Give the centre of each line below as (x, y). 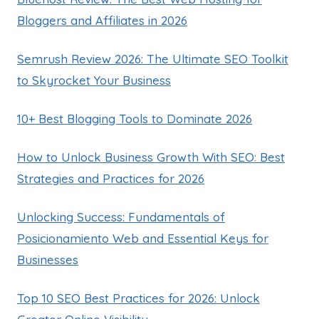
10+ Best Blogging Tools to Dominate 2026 (135, 118)
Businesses (48, 259)
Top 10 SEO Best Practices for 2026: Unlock (138, 298)
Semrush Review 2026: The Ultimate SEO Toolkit (153, 58)
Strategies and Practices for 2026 (111, 178)
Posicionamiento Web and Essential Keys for (143, 238)
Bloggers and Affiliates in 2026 (102, 20)
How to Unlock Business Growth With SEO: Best (151, 157)
